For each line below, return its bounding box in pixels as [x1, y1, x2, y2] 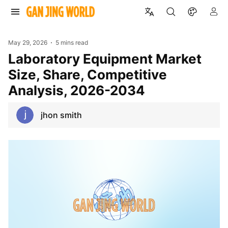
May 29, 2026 [8, 39, 47, 46]
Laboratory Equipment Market [8, 50, 16, 67]
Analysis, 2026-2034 [8, 82, 145, 98]
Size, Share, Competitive [8, 66, 167, 82]
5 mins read [55, 39, 89, 46]
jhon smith [41, 109, 82, 120]
